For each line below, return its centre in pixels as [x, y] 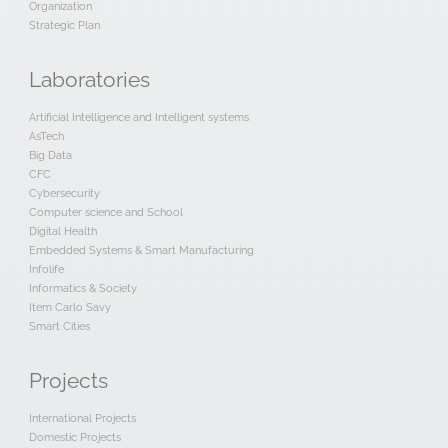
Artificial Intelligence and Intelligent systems [138, 117]
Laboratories [89, 80]
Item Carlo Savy [69, 307]
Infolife [46, 269]
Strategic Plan [64, 25]
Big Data [50, 155]
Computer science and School [105, 212]
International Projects [82, 418]
